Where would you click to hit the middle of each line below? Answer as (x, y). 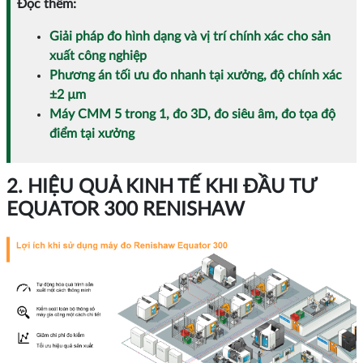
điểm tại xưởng (92, 133)
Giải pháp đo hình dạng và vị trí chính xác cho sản (190, 36)
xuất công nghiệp (98, 56)
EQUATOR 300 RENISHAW (126, 209)
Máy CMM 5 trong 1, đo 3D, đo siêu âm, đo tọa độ (192, 114)
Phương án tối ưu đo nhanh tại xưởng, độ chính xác (196, 75)
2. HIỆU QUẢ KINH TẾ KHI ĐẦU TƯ (161, 187)
